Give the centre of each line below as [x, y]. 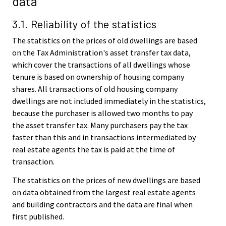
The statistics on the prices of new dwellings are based [106, 180]
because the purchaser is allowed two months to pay [102, 113]
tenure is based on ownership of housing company [98, 77]
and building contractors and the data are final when [102, 205]
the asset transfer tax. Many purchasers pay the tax [100, 125]
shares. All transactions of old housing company [95, 89]
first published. [38, 217]
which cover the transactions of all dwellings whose [101, 65]
